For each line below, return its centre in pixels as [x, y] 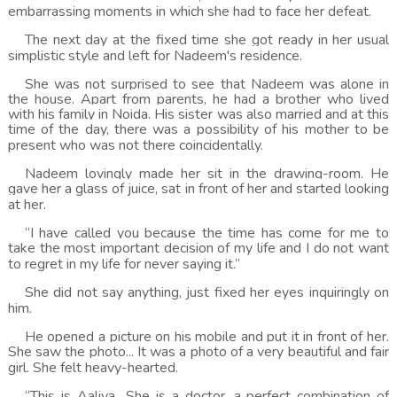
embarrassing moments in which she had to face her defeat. [189, 12]
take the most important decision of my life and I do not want [198, 248]
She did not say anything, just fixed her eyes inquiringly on [207, 292]
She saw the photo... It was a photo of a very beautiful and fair [198, 352]
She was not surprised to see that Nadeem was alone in [207, 84]
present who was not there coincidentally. [135, 145]
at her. [27, 205]
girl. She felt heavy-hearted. [93, 368]
